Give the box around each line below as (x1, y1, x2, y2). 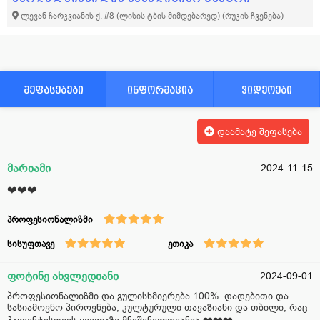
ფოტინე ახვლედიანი (7, 270, 119, 282)
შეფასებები (23, 84, 84, 95)
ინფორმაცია (126, 84, 193, 95)
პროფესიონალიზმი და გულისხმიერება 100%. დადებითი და (7, 290, 289, 301)
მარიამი (7, 162, 51, 174)
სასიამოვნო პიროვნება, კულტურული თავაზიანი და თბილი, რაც (7, 301, 307, 313)
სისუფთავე (7, 239, 54, 249)
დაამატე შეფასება (214, 126, 302, 137)
